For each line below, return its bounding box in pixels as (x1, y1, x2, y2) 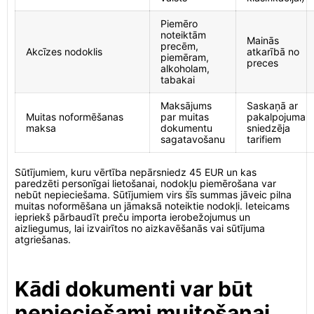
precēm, (161, 40, 198, 52)
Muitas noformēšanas (26, 111, 123, 123)
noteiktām (161, 29, 206, 41)
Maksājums (161, 100, 212, 111)
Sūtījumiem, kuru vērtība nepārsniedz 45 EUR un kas (15, 166, 257, 178)
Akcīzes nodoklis (26, 46, 102, 57)
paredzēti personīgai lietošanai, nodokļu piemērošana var (15, 177, 276, 189)
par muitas (161, 111, 209, 123)
